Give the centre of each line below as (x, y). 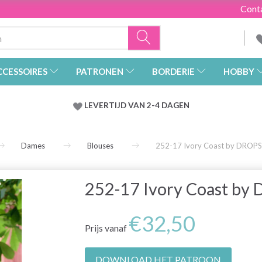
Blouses (100, 146)
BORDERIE (173, 72)
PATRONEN (100, 72)
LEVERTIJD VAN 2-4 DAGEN (137, 106)
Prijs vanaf (106, 228)
